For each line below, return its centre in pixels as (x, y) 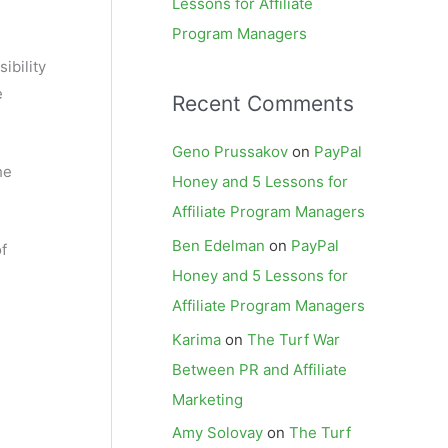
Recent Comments (263, 103)
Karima (196, 339)
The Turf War (293, 339)
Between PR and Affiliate (259, 369)
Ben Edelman (218, 245)
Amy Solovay (217, 433)
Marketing (207, 399)
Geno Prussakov (230, 151)
